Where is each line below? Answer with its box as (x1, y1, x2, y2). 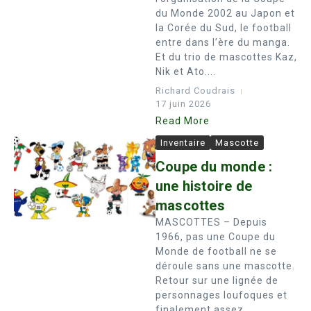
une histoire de (155, 178, 252, 194)
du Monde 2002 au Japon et (155, 8, 295, 19)
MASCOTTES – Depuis (155, 217, 267, 228)
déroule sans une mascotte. (155, 260, 295, 271)
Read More (155, 115, 210, 126)
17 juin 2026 (155, 99, 211, 109)
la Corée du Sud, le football (155, 22, 292, 33)
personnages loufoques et (155, 289, 287, 301)
